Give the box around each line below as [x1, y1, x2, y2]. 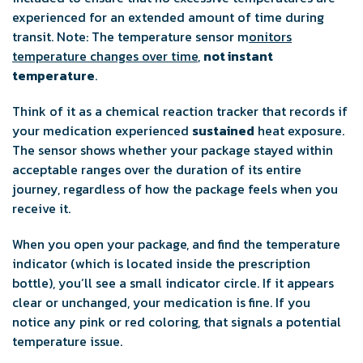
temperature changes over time [12, 46, 198, 66]
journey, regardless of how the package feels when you [12, 179, 338, 199]
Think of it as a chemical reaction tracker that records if [12, 101, 348, 122]
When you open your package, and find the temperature [12, 234, 340, 254]
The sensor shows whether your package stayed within [12, 140, 333, 160]
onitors [249, 27, 292, 47]
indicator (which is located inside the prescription [12, 254, 310, 274]
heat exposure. [254, 121, 344, 141]
